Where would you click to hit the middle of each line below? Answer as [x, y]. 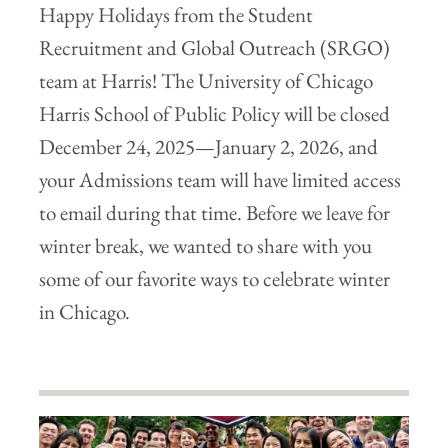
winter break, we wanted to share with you [205, 245]
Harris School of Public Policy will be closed [214, 113]
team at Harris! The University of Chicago [206, 80]
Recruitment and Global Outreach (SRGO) [214, 47]
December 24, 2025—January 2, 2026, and [208, 146]
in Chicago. [84, 311]
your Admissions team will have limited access [220, 179]
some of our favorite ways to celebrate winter [214, 278]
